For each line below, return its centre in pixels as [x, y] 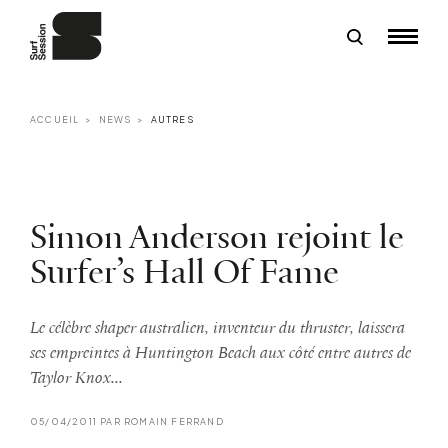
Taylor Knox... [76, 378]
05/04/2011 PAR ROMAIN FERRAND [127, 421]
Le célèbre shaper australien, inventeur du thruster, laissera [217, 328]
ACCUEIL [55, 119]
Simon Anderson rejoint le [217, 238]
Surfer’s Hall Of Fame [184, 273]
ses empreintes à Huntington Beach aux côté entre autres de [220, 353]
